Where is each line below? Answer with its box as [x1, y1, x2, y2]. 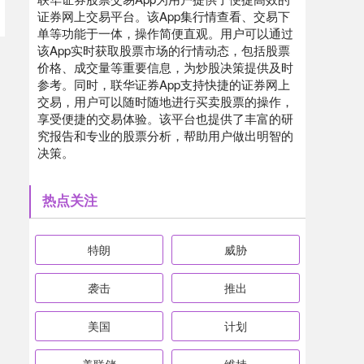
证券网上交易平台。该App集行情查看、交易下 [37, 7, 290, 24]
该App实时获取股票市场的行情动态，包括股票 [37, 41, 290, 58]
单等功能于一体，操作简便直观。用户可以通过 [37, 24, 293, 41]
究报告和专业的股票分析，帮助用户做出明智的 [37, 127, 293, 144]
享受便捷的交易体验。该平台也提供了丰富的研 [37, 110, 293, 127]
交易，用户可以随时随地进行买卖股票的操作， [37, 93, 293, 110]
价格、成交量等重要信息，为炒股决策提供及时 [37, 58, 293, 76]
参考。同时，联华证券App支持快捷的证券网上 [37, 76, 290, 93]
